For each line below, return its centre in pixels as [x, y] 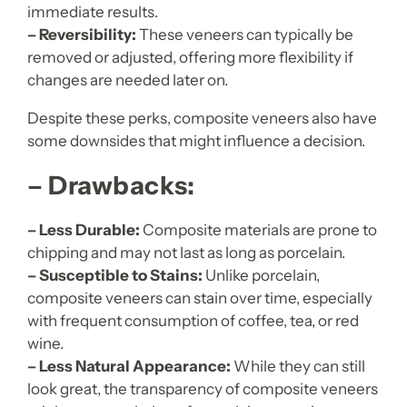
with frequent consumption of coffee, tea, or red [193, 320]
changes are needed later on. [128, 79]
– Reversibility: [82, 34]
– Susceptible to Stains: [115, 275]
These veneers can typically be [245, 34]
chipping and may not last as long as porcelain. [186, 252]
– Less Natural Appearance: [129, 366]
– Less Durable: [84, 229]
